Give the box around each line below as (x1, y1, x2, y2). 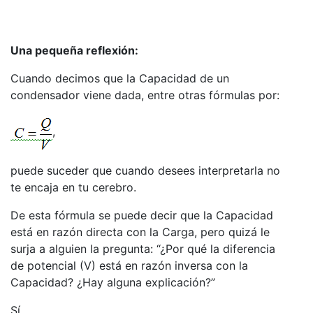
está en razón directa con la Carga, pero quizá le (10, 225, 270, 240)
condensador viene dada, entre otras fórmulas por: (10, 88, 279, 103)
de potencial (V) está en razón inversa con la (10, 259, 248, 273)
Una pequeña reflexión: (10, 43, 138, 58)
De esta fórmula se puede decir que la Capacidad (10, 208, 273, 223)
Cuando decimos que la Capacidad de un (10, 71, 229, 86)
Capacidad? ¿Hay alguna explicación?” (10, 275, 215, 290)
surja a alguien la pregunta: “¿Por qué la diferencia (10, 242, 275, 256)
